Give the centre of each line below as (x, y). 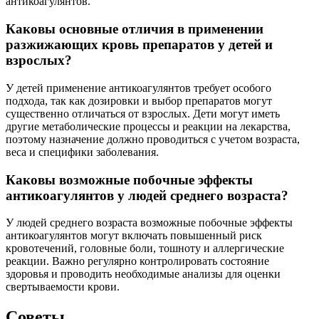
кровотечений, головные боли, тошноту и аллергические (145, 249)
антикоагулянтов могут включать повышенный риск (134, 236)
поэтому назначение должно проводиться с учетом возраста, (153, 139)
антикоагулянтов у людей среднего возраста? (147, 195)
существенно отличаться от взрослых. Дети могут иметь (143, 113)
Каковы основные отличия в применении (135, 29)
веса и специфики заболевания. (82, 152)
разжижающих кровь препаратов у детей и (139, 45)
